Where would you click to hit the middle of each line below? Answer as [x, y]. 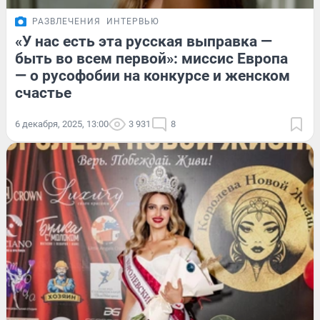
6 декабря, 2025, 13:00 [62, 124]
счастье [43, 93]
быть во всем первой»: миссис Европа [151, 59]
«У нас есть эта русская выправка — [144, 42]
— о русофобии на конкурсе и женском [152, 76]
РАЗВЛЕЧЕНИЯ [66, 22]
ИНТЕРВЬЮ [133, 22]
